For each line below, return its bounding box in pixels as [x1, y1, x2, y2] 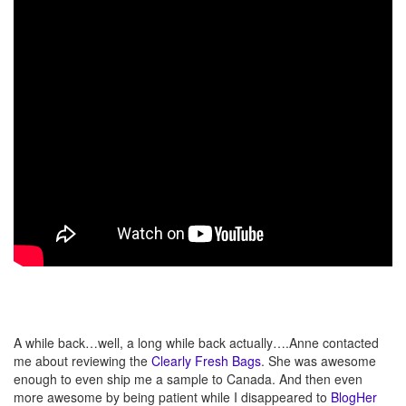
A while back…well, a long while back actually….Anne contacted [14, 333, 379, 352]
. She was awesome [261, 351, 376, 370]
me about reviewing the [14, 351, 151, 370]
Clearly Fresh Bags [151, 351, 261, 370]
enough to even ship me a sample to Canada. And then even [14, 369, 362, 388]
